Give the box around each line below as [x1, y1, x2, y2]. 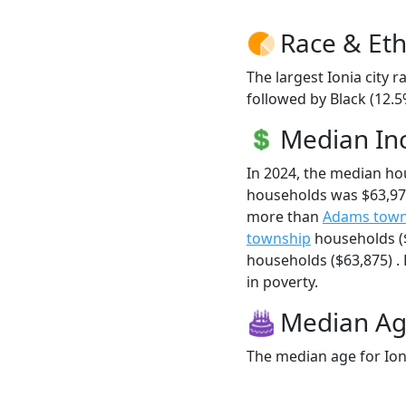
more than [246, 207, 323, 227]
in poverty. [246, 272, 318, 293]
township [246, 228, 311, 249]
